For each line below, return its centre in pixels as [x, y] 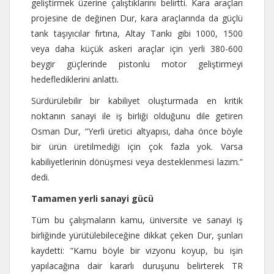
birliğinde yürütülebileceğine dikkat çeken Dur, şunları [137, 235]
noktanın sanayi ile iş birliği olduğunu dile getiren [137, 116]
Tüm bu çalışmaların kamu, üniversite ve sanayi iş [137, 220]
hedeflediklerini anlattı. [75, 79]
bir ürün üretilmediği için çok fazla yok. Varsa [137, 146]
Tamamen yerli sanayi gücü [92, 198]
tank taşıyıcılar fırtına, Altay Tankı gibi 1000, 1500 [137, 33]
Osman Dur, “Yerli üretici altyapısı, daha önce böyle [137, 131]
